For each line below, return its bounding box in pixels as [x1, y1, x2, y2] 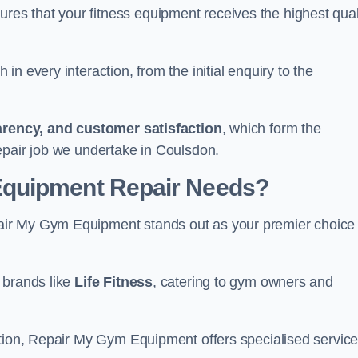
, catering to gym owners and [152, 274, 333, 290]
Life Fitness [74, 274, 153, 290]
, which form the [221, 121, 321, 137]
